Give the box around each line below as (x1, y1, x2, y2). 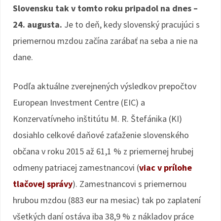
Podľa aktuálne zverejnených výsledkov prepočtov (13, 80, 196, 92)
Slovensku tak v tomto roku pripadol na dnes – (13, 2, 198, 14)
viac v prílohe (139, 162, 192, 173)
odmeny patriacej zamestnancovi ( (13, 162, 139, 173)
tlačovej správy (13, 178, 73, 189)
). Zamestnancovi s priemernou (73, 178, 186, 189)
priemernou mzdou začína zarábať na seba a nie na (13, 35, 198, 46)
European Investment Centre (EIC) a (13, 97, 145, 108)
